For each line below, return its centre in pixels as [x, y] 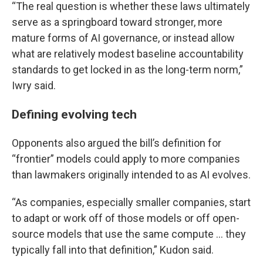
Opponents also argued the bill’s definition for [117, 143]
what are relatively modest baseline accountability [128, 54]
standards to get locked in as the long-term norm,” [127, 70]
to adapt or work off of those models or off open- [126, 218]
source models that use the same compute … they [129, 234]
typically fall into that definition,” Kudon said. [113, 250]
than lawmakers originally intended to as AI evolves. [131, 175]
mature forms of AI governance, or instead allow [123, 38]
